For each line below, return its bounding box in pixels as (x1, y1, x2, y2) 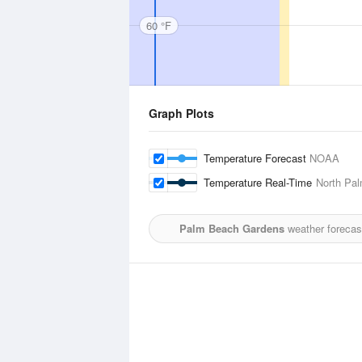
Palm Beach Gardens (179, 221, 284, 236)
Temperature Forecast (204, 150, 309, 166)
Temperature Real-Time (204, 175, 316, 190)
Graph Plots (149, 105, 214, 121)
